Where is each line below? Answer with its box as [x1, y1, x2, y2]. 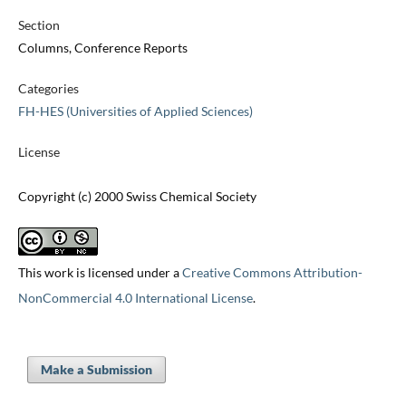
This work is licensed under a [17, 265, 182, 281]
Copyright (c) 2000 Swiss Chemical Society [17, 188, 256, 205]
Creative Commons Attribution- [181, 265, 362, 281]
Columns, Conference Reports [17, 40, 188, 56]
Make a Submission [40, 362, 152, 378]
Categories [17, 81, 79, 97]
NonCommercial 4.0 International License [17, 290, 253, 306]
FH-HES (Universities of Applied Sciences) [17, 103, 253, 120]
